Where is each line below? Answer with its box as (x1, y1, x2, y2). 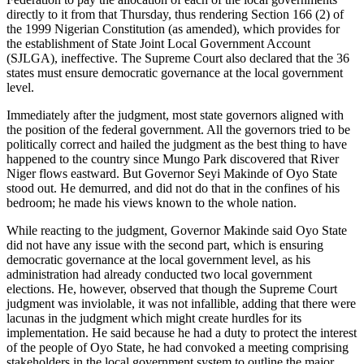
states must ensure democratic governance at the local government (6, 65, 343, 80)
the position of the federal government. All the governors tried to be (6, 122, 350, 136)
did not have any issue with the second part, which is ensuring (6, 237, 323, 252)
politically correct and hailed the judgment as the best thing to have (6, 136, 347, 151)
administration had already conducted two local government (6, 266, 312, 281)
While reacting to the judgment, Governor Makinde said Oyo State (6, 223, 347, 237)
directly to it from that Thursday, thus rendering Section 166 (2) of (6, 6, 344, 21)
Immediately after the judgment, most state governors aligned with (6, 107, 344, 122)
